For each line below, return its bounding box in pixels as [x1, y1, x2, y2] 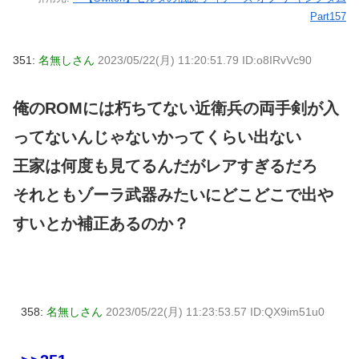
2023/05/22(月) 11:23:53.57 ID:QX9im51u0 [106, 305, 325, 319]
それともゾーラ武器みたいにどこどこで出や [13, 186, 333, 204]
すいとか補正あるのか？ [13, 215, 189, 233]
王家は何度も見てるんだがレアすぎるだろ [13, 157, 317, 175]
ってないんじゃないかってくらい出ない [13, 128, 301, 147]
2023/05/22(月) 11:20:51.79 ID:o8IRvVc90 [98, 53, 312, 67]
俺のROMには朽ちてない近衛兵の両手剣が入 [13, 99, 339, 118]
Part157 [310, 10, 346, 22]
